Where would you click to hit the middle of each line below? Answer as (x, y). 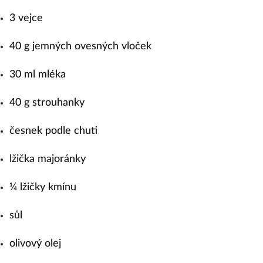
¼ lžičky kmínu (43, 188)
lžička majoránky (48, 159)
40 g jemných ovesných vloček (80, 47)
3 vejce (26, 18)
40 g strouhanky (47, 103)
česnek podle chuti (53, 131)
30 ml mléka (38, 75)
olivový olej (35, 244)
